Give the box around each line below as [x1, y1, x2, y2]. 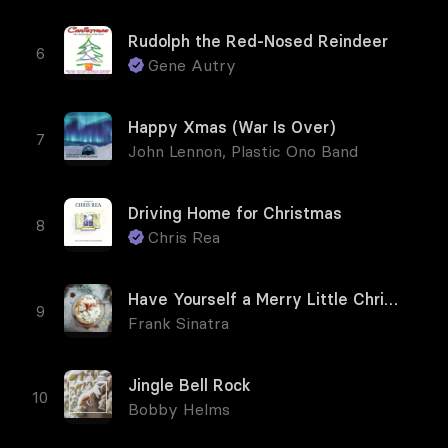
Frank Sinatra [128, 313, 229, 333]
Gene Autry [148, 55, 236, 75]
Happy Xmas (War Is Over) [128, 117, 335, 137]
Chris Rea [148, 227, 220, 247]
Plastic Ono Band [231, 141, 358, 161]
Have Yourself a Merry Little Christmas [384, 289, 398, 309]
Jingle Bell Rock [128, 375, 251, 395]
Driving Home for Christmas [128, 203, 342, 223]
